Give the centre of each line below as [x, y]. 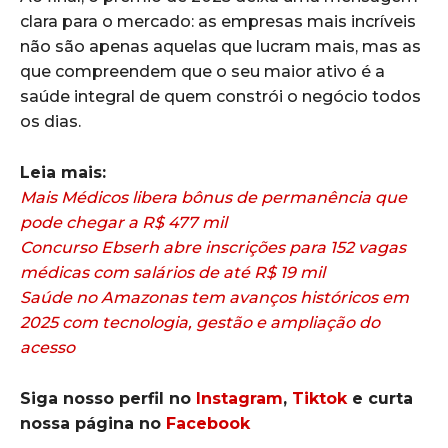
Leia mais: [63, 173]
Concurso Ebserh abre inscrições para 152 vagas [213, 248]
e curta [380, 399]
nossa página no [93, 424]
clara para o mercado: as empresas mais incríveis [218, 22]
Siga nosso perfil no [108, 399]
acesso [47, 348]
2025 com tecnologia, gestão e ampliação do [200, 323]
